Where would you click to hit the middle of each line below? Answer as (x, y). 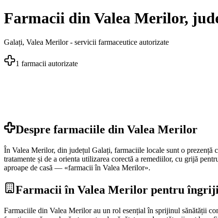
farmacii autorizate (49, 63)
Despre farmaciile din (71, 129)
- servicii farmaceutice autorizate (118, 42)
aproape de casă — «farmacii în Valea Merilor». (77, 167)
